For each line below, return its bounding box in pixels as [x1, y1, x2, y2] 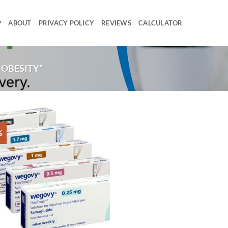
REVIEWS [101, 19, 132, 27]
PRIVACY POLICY [38, 19, 95, 27]
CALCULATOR [138, 19, 183, 27]
